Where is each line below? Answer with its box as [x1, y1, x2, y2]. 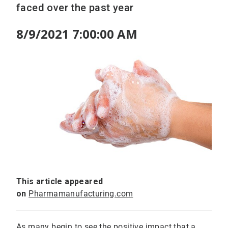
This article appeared [16, 177, 103, 187]
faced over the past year [16, 2, 134, 14]
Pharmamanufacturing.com [28, 189, 133, 199]
